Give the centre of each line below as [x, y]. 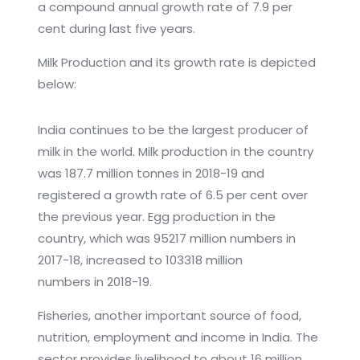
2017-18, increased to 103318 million [140, 260]
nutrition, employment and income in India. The [178, 337]
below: [57, 84]
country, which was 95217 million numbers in [166, 239]
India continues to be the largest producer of [173, 130]
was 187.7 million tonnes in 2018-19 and [151, 174]
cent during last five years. [116, 29]
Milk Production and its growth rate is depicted [176, 63]
